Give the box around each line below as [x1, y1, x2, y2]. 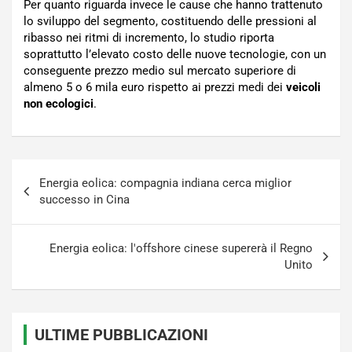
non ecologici [24, 97, 93, 111]
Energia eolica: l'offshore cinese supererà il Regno [49, 241, 313, 255]
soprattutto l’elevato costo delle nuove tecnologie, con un [24, 47, 326, 61]
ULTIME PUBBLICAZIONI [35, 325, 208, 344]
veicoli [286, 80, 321, 94]
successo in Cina [39, 192, 130, 207]
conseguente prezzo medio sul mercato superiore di [24, 64, 296, 78]
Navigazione [11, 159, 118, 182]
